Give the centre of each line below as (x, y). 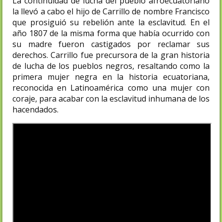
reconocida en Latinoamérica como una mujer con (111, 87)
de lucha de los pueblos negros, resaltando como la (111, 66)
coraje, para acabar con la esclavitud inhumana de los (111, 98)
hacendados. (35, 109)
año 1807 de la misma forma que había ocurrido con (111, 33)
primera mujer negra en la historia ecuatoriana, (111, 77)
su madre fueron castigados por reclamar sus (111, 44)
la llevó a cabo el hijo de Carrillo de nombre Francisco (111, 11)
